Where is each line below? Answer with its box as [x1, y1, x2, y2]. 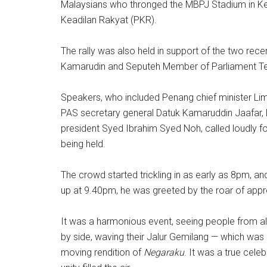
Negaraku [144, 247, 184, 258]
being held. [61, 138, 105, 150]
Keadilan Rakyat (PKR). [61, 14, 157, 26]
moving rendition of [61, 247, 144, 258]
